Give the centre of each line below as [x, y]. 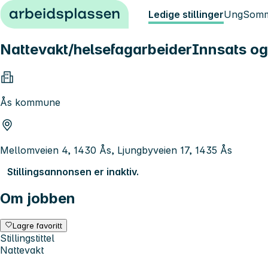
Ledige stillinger [186, 14]
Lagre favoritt [38, 225]
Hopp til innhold [42, 11]
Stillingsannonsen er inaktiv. [73, 171]
